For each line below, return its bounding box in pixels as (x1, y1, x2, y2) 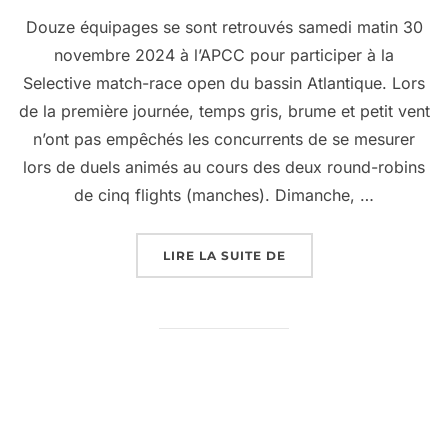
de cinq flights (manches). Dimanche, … (74, 185, 374, 206)
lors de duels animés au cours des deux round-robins (23, 157, 425, 178)
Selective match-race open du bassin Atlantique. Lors (23, 73, 425, 94)
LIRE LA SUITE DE (162, 248, 286, 264)
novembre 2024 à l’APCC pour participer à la (54, 45, 394, 66)
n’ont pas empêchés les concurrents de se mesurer (33, 129, 415, 150)
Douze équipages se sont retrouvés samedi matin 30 (25, 17, 423, 38)
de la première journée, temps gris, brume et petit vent (18, 101, 430, 122)
